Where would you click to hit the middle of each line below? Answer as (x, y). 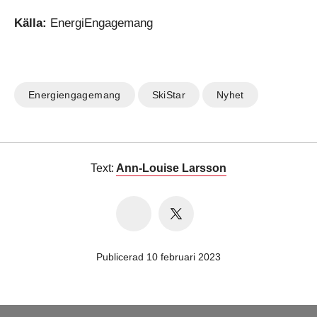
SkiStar (169, 95)
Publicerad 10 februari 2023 (158, 257)
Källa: (30, 23)
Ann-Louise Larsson (171, 168)
